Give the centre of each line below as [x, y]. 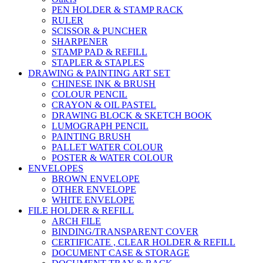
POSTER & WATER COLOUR [112, 158]
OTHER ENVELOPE [94, 190]
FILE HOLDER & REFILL [81, 211]
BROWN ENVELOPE [96, 179]
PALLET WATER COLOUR [107, 147]
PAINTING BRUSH [91, 137]
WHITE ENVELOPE [93, 200]
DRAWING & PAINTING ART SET [99, 73]
